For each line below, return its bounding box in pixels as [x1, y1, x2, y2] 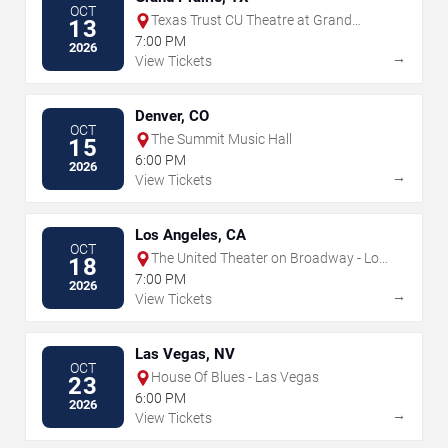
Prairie [151, 29, 191, 46]
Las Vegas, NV [135, 345, 235, 364]
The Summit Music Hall [151, 131, 292, 148]
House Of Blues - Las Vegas [151, 369, 319, 386]
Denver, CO [135, 107, 209, 126]
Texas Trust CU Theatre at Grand [151, 12, 352, 29]
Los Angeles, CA [135, 226, 246, 245]
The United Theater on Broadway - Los [151, 250, 386, 267]
